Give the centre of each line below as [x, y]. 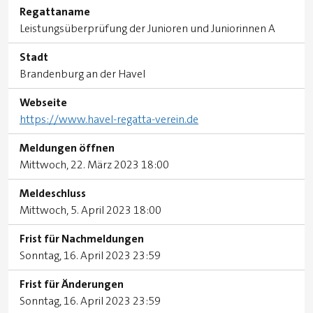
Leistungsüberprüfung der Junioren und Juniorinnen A [147, 28]
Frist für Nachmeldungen [82, 239]
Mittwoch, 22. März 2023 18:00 [94, 165]
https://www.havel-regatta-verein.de [109, 119]
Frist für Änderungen [72, 284]
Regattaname [55, 12]
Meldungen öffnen [67, 148]
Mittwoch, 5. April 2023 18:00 [90, 210]
